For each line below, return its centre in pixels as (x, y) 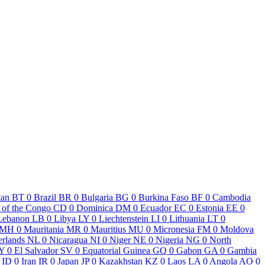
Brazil (45, 197)
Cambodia (232, 197)
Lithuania (187, 218)
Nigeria (169, 240)
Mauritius (108, 229)
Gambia (242, 250)
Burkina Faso (164, 197)
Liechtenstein (124, 218)
